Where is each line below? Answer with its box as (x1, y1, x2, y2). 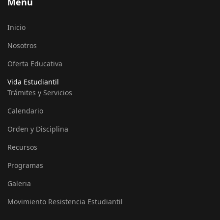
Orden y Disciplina (7, 124, 68, 134)
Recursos (7, 142, 37, 152)
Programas (7, 160, 43, 170)
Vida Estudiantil (7, 77, 59, 86)
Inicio (7, 22, 26, 32)
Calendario (7, 106, 43, 115)
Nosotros (7, 40, 37, 50)
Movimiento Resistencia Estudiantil (7, 196, 123, 206)
